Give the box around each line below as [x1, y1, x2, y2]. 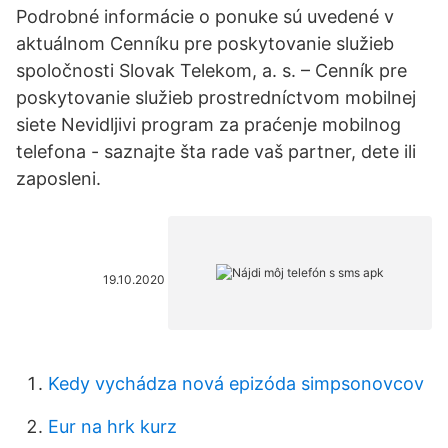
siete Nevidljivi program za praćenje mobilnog [16, 114, 401, 135]
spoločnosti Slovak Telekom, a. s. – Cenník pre [16, 60, 407, 81]
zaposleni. [16, 168, 101, 189]
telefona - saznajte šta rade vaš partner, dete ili [16, 141, 416, 162]
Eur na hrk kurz [48, 416, 177, 437]
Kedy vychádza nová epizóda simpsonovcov [48, 373, 424, 394]
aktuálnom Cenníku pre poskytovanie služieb [16, 33, 394, 54]
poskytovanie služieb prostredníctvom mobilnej [16, 87, 416, 108]
